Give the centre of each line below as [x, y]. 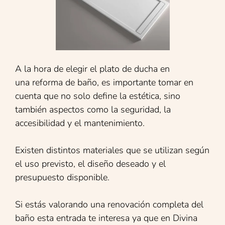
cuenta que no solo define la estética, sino [98, 96]
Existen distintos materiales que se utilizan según [112, 150]
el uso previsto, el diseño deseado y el [90, 163]
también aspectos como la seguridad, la [93, 109]
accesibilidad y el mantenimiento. [80, 123]
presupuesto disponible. [62, 177]
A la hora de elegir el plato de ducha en [92, 69]
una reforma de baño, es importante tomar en [104, 82]
